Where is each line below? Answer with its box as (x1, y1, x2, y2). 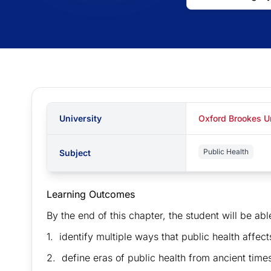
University (59, 113, 102, 123)
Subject (59, 148, 91, 158)
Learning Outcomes (47, 188, 135, 200)
